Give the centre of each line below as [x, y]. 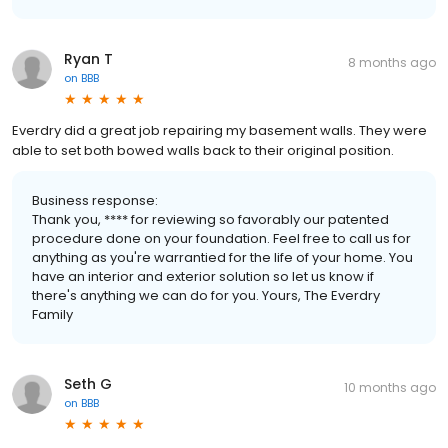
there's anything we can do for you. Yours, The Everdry [206, 295]
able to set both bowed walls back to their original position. [203, 150]
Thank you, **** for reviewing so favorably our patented [210, 219]
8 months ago [392, 62]
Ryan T [88, 58]
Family [52, 314]
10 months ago [390, 387]
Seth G [88, 383]
